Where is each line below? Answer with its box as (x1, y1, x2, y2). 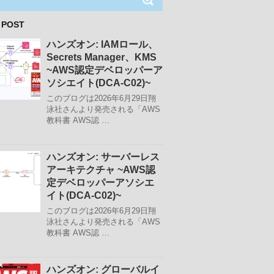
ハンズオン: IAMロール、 (46, 39, 158, 50)
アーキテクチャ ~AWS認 (46, 165, 155, 175)
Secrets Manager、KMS (46, 52, 157, 62)
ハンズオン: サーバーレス (46, 152, 160, 162)
